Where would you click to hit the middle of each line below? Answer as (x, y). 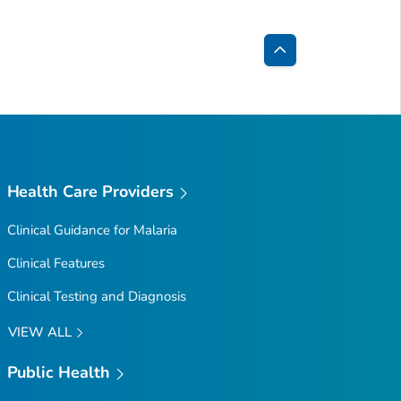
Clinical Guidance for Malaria (92, 230)
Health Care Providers (90, 192)
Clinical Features (55, 263)
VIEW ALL (41, 332)
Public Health (59, 373)
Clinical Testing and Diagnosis (96, 296)
